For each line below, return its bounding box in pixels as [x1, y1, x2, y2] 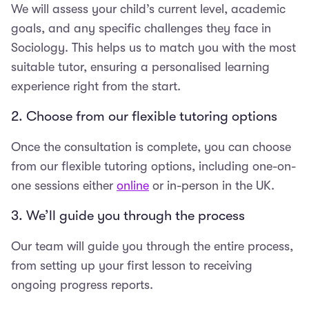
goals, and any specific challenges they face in [11, 21, 271, 36]
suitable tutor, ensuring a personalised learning [11, 60, 270, 74]
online [117, 179, 149, 193]
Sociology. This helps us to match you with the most [11, 41, 296, 55]
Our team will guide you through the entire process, [11, 239, 293, 254]
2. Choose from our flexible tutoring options [11, 108, 277, 125]
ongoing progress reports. [11, 278, 160, 292]
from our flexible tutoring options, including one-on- [11, 159, 296, 174]
